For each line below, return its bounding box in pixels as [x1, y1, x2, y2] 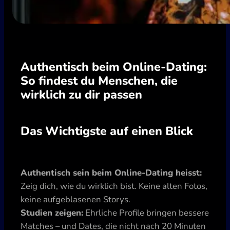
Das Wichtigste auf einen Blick [21, 122, 193, 139]
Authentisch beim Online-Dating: [21, 58, 207, 75]
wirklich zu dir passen [21, 86, 142, 103]
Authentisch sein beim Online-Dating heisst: [21, 166, 202, 179]
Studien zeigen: [21, 206, 83, 219]
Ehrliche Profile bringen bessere [83, 206, 209, 219]
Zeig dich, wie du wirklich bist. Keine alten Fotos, [21, 180, 207, 192]
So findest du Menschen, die [21, 72, 178, 89]
